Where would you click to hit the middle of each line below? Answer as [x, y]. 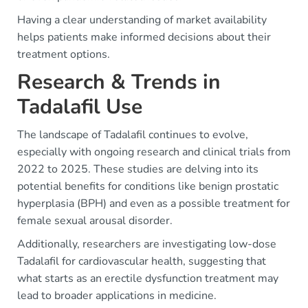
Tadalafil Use [80, 107]
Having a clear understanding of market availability [142, 20]
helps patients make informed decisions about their [144, 37]
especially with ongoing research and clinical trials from [154, 152]
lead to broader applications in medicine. [117, 295]
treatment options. [64, 54]
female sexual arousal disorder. [95, 220]
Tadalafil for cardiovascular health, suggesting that [142, 261]
